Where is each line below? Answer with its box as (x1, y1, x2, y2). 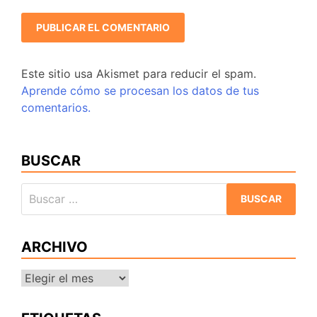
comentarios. (21, 100, 91, 115)
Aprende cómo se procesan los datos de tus (21, 83, 259, 98)
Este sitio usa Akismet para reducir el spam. (21, 66, 256, 81)
